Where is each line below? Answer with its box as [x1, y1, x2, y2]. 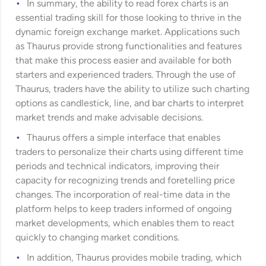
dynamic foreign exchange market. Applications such [15, 28, 240, 37]
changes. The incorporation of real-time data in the [15, 191, 231, 200]
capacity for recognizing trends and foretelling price [15, 176, 236, 186]
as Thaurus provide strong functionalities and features [15, 42, 242, 52]
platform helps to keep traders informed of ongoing [15, 205, 232, 214]
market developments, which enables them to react [15, 219, 235, 229]
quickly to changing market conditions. [15, 233, 180, 243]
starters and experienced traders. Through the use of [15, 71, 236, 80]
